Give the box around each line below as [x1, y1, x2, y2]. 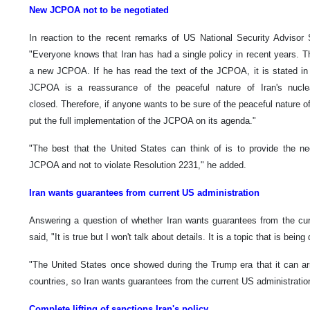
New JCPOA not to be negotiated [29, 4, 172, 15]
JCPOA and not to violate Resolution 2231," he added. [29, 159, 246, 170]
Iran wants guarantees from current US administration [29, 187, 259, 198]
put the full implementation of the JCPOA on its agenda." [29, 115, 256, 126]
